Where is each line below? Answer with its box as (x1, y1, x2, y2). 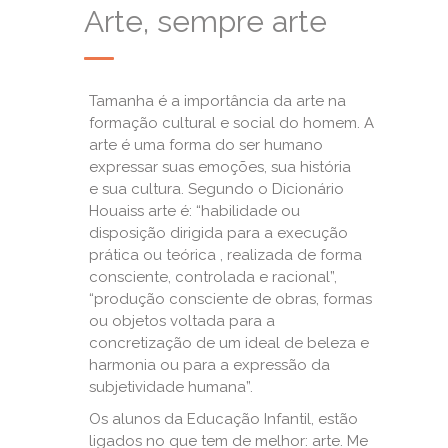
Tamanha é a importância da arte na (89, 92, 346, 110)
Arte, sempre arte (84, 4, 327, 39)
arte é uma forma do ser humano (89, 136, 323, 154)
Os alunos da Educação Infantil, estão (89, 410, 358, 428)
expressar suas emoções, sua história (89, 158, 351, 176)
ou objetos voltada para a (89, 312, 275, 330)
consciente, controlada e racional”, (89, 268, 337, 286)
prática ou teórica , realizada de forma (89, 246, 362, 264)
